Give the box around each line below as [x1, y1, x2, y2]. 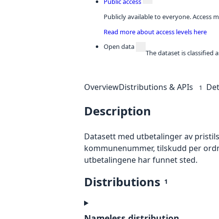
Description [84, 102, 151, 119]
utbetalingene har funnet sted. [84, 154, 197, 165]
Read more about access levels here [104, 27, 207, 36]
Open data [104, 42, 134, 51]
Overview [84, 81, 119, 92]
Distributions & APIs [119, 81, 193, 92]
